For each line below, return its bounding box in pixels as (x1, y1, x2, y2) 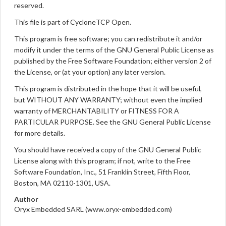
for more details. (14, 128, 65, 137)
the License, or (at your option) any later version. (14, 67, 165, 76)
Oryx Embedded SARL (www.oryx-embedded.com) (14, 204, 172, 213)
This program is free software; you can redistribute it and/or (14, 34, 202, 43)
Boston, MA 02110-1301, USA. (14, 178, 110, 187)
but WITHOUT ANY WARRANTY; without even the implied (14, 95, 202, 104)
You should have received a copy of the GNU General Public (14, 145, 201, 154)
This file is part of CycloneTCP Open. (14, 17, 131, 26)
